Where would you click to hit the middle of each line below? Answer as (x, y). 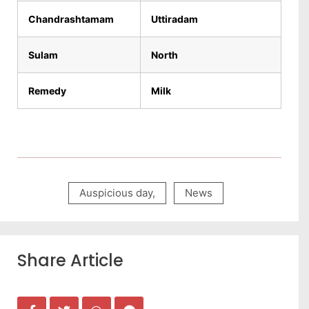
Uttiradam (175, 19)
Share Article (70, 260)
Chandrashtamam (71, 19)
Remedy (47, 91)
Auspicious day (116, 193)
